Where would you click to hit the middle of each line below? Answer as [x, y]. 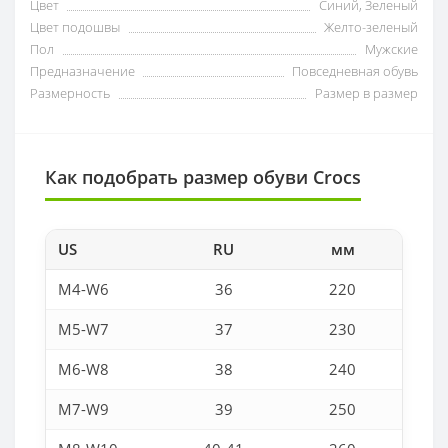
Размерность [70, 92]
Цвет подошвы [75, 26]
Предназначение [82, 70]
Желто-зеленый [371, 26]
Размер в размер [366, 92]
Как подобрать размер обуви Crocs [203, 176]
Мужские [391, 48]
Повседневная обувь [355, 70]
